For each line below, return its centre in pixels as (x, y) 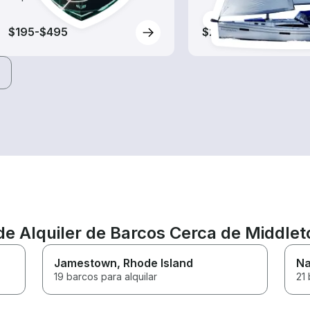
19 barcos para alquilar (106, 276)
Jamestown (86, 263)
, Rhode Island (155, 263)
